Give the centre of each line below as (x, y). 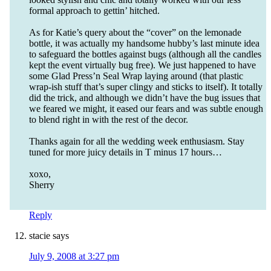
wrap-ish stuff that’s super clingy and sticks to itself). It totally (146, 87)
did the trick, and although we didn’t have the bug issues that (145, 98)
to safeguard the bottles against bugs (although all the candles (145, 54)
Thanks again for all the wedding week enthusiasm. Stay (137, 142)
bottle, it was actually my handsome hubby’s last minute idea (144, 44)
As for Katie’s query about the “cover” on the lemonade (135, 33)
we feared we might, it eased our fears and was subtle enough (146, 109)
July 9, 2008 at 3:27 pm (74, 256)
